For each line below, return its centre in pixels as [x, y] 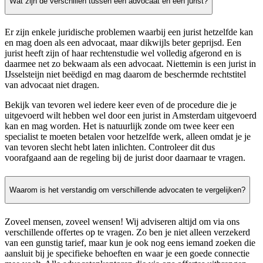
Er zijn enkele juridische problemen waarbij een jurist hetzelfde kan [129, 32]
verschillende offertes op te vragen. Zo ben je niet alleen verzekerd [127, 232]
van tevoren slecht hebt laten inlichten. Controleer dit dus [110, 147]
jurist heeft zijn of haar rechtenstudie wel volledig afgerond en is [123, 53]
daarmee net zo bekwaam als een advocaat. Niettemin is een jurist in [130, 64]
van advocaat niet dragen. [52, 85]
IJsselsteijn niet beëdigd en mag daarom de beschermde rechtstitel [125, 75]
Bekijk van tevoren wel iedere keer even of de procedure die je [121, 105]
